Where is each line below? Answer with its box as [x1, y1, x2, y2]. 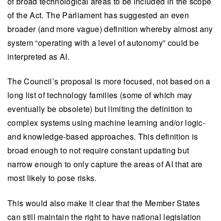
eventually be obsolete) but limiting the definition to [7, 103, 193, 115]
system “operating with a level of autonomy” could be [7, 37, 199, 48]
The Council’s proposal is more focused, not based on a [7, 75, 211, 87]
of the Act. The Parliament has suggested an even [7, 9, 189, 21]
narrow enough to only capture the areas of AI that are [7, 158, 203, 170]
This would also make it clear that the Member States [7, 197, 200, 209]
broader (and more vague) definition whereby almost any [7, 23, 213, 35]
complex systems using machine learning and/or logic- [7, 117, 206, 129]
